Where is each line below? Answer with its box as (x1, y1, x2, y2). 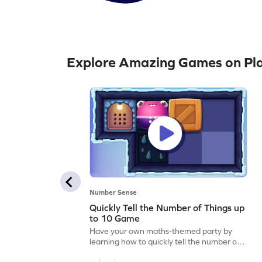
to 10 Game (89, 212, 140, 223)
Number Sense (89, 188, 137, 196)
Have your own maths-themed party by (89, 226, 233, 236)
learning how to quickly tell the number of (89, 236, 240, 246)
